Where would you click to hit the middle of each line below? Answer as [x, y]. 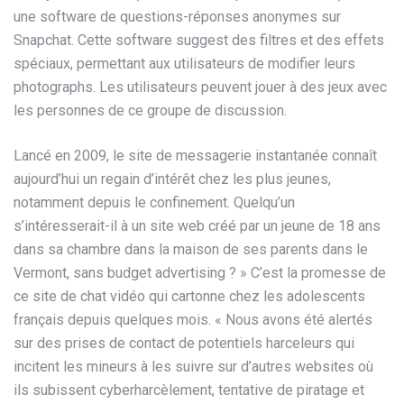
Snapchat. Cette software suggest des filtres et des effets [199, 40]
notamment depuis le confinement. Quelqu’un [154, 202]
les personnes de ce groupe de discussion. [150, 110]
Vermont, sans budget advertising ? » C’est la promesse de [200, 272]
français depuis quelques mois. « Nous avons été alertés [193, 319]
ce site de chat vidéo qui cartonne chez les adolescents [189, 296]
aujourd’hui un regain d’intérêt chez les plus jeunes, [172, 179]
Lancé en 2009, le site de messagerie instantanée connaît [195, 155]
